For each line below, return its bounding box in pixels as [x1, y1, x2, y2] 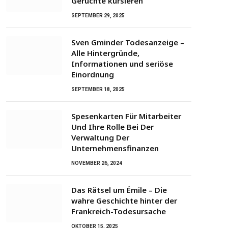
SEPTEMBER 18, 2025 [71, 87, 125, 93]
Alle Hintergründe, [71, 48, 139, 59]
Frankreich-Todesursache [71, 206, 166, 217]
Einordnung [71, 69, 114, 80]
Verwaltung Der [71, 132, 129, 143]
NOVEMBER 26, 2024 [71, 160, 122, 166]
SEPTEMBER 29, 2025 [71, 13, 125, 19]
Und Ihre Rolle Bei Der [71, 122, 154, 132]
